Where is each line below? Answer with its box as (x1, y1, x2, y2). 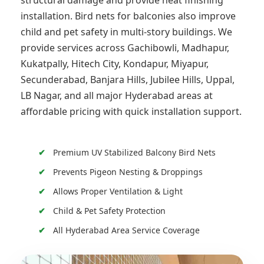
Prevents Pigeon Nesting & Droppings (53, 166, 203, 178)
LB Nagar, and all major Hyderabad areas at (21, 89, 213, 103)
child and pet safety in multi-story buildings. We (21, 25, 232, 39)
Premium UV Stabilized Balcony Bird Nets (53, 147, 216, 159)
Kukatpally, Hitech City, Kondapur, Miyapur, (21, 57, 209, 71)
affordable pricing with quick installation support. (21, 105, 242, 118)
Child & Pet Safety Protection (53, 205, 166, 217)
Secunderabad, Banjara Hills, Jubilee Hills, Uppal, (21, 73, 235, 87)
